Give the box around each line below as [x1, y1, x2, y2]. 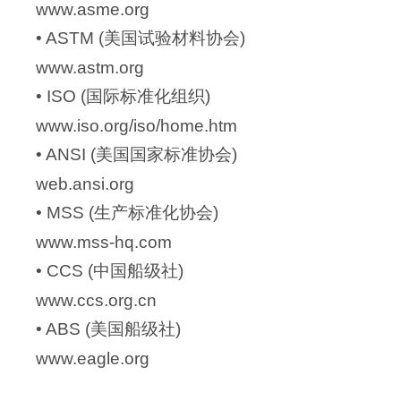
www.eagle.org [36, 349, 150, 369]
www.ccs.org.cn [36, 291, 158, 311]
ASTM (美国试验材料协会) [46, 29, 246, 48]
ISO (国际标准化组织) [47, 87, 211, 107]
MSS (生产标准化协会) [47, 203, 219, 223]
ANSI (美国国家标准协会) [46, 145, 238, 165]
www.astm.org [36, 58, 145, 78]
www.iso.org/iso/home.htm [36, 116, 238, 136]
